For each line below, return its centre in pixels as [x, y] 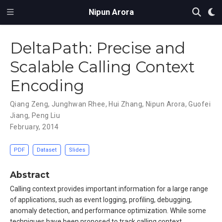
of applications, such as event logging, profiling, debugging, [101, 200]
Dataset [47, 150]
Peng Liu [46, 115]
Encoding [47, 85]
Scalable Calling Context [102, 67]
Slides [77, 150]
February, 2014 [34, 127]
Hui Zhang [126, 104]
